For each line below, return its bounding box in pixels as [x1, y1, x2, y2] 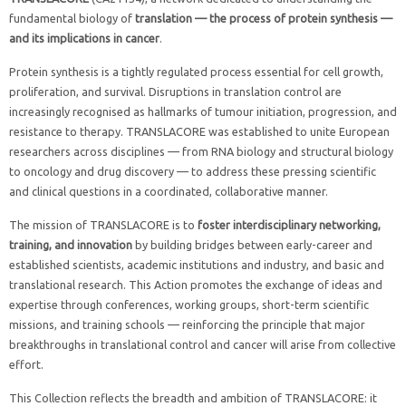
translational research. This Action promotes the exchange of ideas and [9, 277, 382, 291]
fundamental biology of [9, 11, 135, 24]
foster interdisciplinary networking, [198, 217, 381, 231]
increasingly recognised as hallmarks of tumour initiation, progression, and [9, 104, 397, 118]
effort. [9, 357, 43, 371]
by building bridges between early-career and [132, 237, 372, 251]
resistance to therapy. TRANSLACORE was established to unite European [9, 124, 390, 138]
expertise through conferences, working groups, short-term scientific [9, 297, 369, 311]
